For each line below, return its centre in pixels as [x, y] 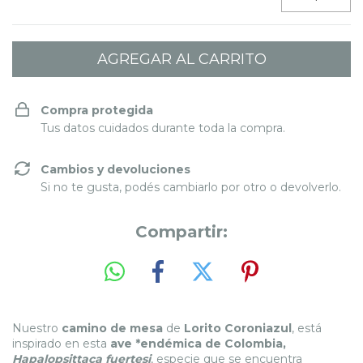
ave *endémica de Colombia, [198, 343]
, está [307, 328]
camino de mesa [112, 328]
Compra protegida [97, 110]
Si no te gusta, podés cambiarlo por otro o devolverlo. [191, 187]
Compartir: [181, 232]
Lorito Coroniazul [238, 328]
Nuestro [37, 328]
